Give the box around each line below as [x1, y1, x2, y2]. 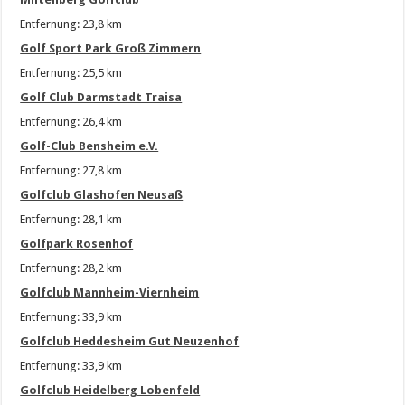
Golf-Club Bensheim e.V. [20, 139, 159, 154]
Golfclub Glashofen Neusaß [20, 188, 184, 202]
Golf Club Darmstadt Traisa [20, 90, 183, 105]
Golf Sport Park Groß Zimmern [20, 42, 202, 56]
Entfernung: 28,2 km [20, 261, 123, 276]
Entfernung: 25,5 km [20, 66, 123, 80]
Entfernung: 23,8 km [20, 17, 123, 32]
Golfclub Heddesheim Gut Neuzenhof [20, 334, 240, 349]
